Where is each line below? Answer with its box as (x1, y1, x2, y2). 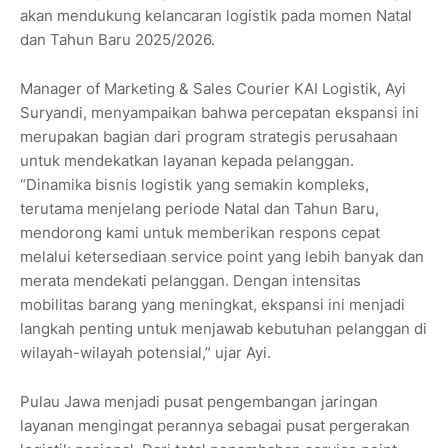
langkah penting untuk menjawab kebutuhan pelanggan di (20, 319, 427, 339)
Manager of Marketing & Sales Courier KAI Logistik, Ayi (20, 79, 406, 99)
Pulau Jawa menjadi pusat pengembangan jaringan (20, 392, 378, 412)
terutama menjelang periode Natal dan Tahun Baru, (20, 199, 379, 219)
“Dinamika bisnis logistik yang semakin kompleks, (20, 175, 369, 195)
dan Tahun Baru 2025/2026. (20, 30, 215, 50)
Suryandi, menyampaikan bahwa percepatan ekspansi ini (20, 103, 419, 123)
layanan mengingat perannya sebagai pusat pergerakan (20, 416, 410, 436)
